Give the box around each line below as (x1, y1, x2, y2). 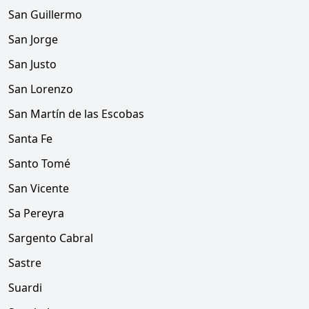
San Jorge (8, 32, 58, 47)
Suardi (8, 280, 42, 295)
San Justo (8, 57, 57, 72)
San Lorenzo (8, 81, 73, 97)
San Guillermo (8, 7, 82, 22)
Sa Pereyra (8, 206, 64, 221)
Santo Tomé (8, 156, 70, 171)
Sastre (8, 255, 41, 270)
